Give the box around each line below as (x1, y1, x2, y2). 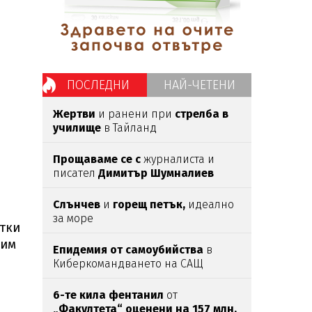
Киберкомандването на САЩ (53, 257, 203, 270)
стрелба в (175, 107, 228, 120)
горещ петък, (113, 198, 185, 211)
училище (53, 121, 101, 134)
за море (53, 212, 93, 225)
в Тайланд (101, 121, 157, 134)
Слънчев (53, 198, 100, 211)
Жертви (53, 107, 95, 120)
